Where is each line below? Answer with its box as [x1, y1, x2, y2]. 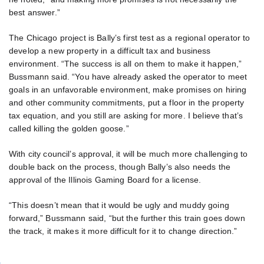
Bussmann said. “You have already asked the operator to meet [9, 71, 247, 81]
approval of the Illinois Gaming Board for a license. [9, 174, 202, 184]
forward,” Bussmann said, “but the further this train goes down [9, 213, 245, 223]
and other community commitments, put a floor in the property [9, 97, 245, 107]
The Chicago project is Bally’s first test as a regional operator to [9, 32, 250, 42]
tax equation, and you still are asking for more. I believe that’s [9, 110, 243, 120]
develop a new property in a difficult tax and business [9, 45, 211, 55]
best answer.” [9, 7, 60, 17]
